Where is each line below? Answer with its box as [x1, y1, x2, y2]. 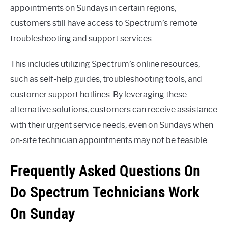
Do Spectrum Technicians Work [10, 182, 199, 202]
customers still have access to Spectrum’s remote [10, 18, 197, 28]
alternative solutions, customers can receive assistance [10, 105, 217, 115]
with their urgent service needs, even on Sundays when [10, 120, 213, 130]
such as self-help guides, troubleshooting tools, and [10, 74, 202, 84]
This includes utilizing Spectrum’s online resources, [10, 59, 200, 69]
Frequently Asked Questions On [10, 161, 201, 180]
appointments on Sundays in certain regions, [10, 3, 176, 13]
